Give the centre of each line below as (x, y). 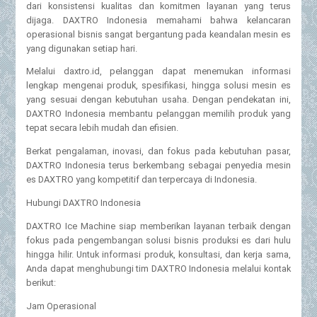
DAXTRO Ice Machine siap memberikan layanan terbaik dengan (158, 226)
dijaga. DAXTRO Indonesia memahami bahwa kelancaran (158, 20)
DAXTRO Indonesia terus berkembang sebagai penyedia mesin (158, 166)
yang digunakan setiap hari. (82, 48)
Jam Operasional (62, 306)
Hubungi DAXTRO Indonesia (84, 202)
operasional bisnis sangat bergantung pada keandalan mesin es (158, 34)
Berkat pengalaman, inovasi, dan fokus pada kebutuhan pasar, (158, 151)
